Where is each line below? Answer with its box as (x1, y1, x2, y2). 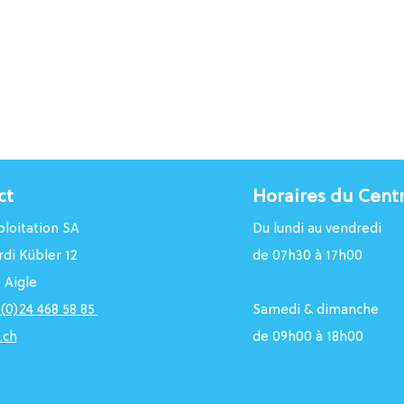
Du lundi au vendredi (252, 222, 381, 237)
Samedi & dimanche (252, 303, 382, 318)
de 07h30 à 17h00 (252, 249, 363, 264)
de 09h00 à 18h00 (252, 330, 363, 345)
